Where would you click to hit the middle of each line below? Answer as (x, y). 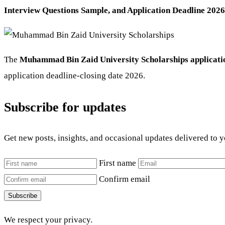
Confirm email (125, 179)
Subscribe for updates (65, 107)
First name (118, 163)
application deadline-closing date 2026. (75, 76)
